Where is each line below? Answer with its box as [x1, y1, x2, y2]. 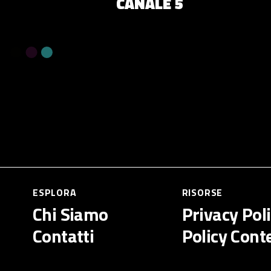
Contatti [33, 222, 94, 250]
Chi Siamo [33, 200, 108, 229]
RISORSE [181, 185, 223, 200]
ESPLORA [33, 185, 77, 200]
